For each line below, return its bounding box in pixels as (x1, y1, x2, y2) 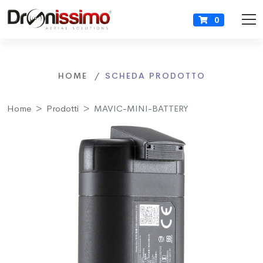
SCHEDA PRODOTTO (104, 70, 205, 82)
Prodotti (46, 103, 79, 114)
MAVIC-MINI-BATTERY (94, 103, 188, 114)
